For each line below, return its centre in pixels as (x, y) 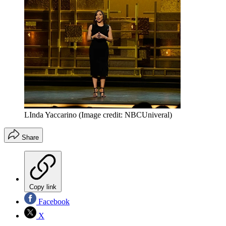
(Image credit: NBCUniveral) (125, 115)
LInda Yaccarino (50, 115)
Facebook (53, 201)
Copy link (43, 187)
